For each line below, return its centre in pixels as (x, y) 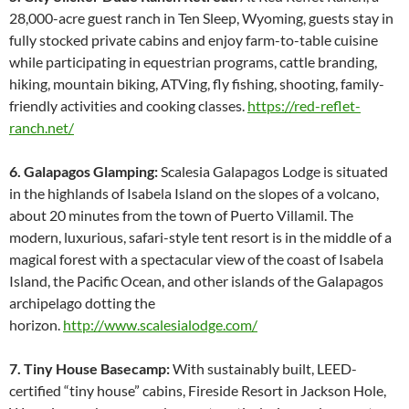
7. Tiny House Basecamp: (89, 368)
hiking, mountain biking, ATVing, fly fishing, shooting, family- (197, 83)
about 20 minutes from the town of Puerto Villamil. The (181, 215)
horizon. (36, 324)
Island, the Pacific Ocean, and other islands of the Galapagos (196, 280)
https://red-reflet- (304, 105)
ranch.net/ (42, 127)
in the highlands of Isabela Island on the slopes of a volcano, (194, 193)
